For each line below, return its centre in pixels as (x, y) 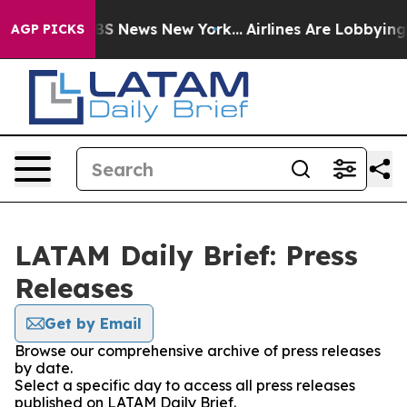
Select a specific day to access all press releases (185, 385)
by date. (44, 368)
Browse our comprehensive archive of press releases (198, 351)
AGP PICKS (48, 29)
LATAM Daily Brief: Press (186, 255)
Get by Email (93, 323)
